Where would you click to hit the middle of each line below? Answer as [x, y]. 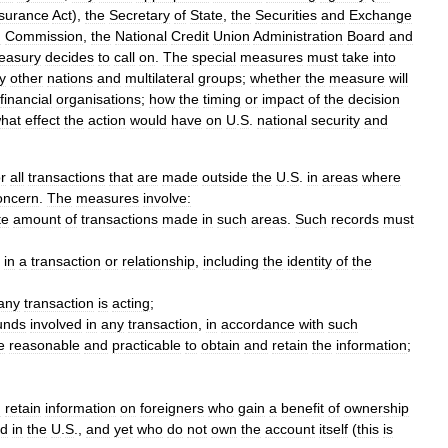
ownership [376, 408]
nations [70, 78]
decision [374, 99]
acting [131, 303]
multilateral [159, 78]
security [335, 120]
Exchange [380, 15]
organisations [98, 99]
